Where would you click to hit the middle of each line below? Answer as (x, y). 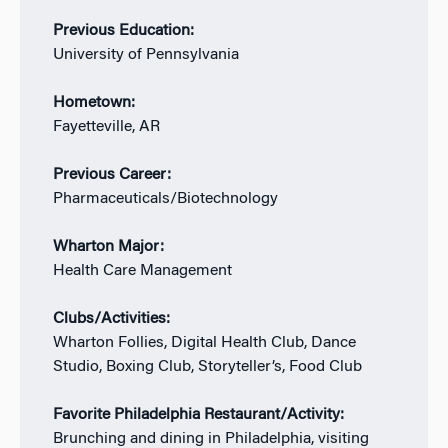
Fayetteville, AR (106, 126)
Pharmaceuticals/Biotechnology (165, 198)
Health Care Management (142, 270)
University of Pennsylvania (145, 54)
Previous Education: (123, 30)
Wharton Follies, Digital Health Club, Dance (204, 342)
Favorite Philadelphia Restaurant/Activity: (198, 414)
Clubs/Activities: (111, 318)
